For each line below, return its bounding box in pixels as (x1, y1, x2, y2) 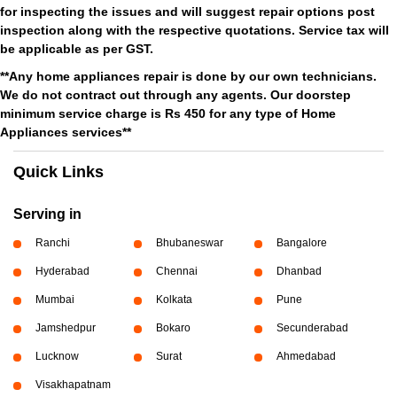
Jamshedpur (35, 322, 96, 334)
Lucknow (35, 350, 79, 362)
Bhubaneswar (155, 237, 223, 249)
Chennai (155, 265, 198, 277)
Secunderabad (276, 322, 348, 334)
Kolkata (155, 293, 192, 306)
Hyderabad (35, 265, 90, 277)
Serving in (13, 206, 82, 222)
